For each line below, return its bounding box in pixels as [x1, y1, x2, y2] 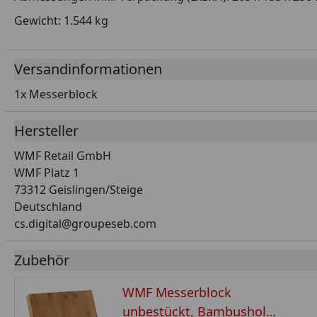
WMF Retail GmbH [14, 147, 111, 163]
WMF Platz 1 [14, 164, 79, 180]
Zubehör [14, 250, 69, 270]
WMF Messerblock [122, 283, 231, 301]
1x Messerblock [14, 86, 98, 102]
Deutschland [14, 198, 82, 214]
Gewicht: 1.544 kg [14, 12, 108, 28]
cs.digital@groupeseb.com [14, 215, 156, 231]
